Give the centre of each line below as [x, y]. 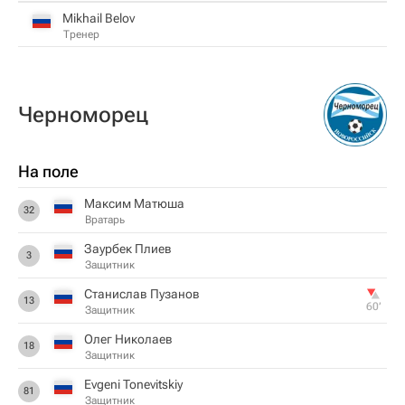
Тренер [81, 34]
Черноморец [83, 115]
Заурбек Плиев [128, 249]
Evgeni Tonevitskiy [133, 384]
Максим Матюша [134, 203]
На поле [48, 171]
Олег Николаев [128, 339]
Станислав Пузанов [142, 294]
